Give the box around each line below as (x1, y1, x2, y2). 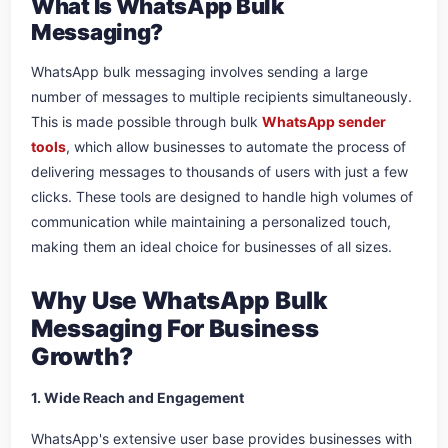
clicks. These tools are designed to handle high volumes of (31, 188, 413, 206)
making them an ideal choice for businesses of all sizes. (31, 238, 396, 256)
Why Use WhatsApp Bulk (31, 286, 328, 316)
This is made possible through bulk (31, 113, 262, 131)
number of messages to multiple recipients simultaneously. (31, 88, 412, 106)
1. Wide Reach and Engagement (31, 389, 244, 407)
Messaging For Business (31, 314, 319, 344)
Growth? (31, 342, 133, 372)
